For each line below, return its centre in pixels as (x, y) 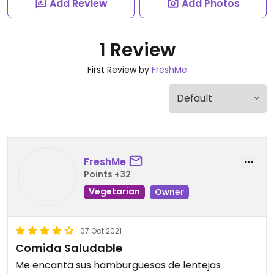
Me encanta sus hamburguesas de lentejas (118, 265)
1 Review (137, 50)
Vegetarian (114, 191)
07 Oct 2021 (101, 231)
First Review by (119, 70)
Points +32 (107, 174)
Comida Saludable (69, 248)
